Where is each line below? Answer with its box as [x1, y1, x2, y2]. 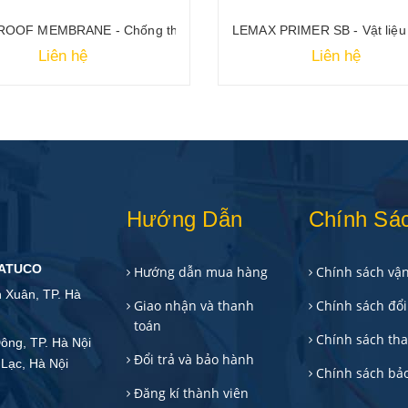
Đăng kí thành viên [134, 383, 249, 402]
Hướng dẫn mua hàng [134, 262, 268, 280]
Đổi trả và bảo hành [134, 350, 254, 368]
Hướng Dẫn [127, 206, 243, 231]
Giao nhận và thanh [134, 296, 254, 314]
